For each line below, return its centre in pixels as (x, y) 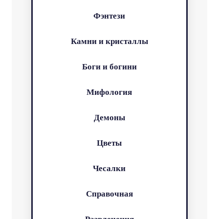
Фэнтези (109, 16)
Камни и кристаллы (109, 41)
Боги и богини (109, 66)
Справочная (109, 194)
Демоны (109, 117)
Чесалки (109, 168)
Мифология (109, 92)
